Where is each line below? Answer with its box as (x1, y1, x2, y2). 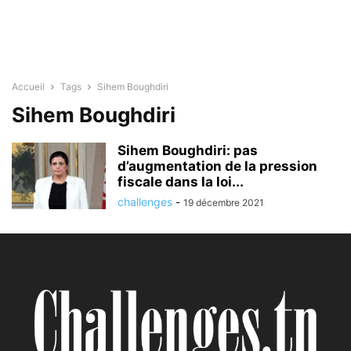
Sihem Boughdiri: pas (118, 143, 258, 158)
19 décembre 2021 (183, 197, 264, 208)
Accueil (12, 81, 45, 92)
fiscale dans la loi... (118, 174, 244, 190)
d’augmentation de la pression (118, 158, 317, 174)
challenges (118, 195, 172, 208)
